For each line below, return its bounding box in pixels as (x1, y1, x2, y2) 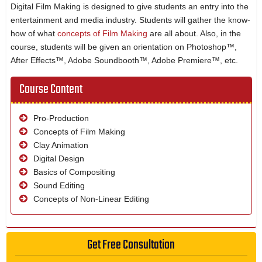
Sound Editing (30, 180, 85, 190)
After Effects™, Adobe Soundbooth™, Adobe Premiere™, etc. (10, 55, 238, 65)
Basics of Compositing (30, 167, 115, 177)
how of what (10, 28, 57, 38)
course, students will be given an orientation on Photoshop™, (10, 42, 237, 51)
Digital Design (30, 153, 84, 163)
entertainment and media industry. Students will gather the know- (10, 15, 250, 25)
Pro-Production (30, 113, 89, 123)
